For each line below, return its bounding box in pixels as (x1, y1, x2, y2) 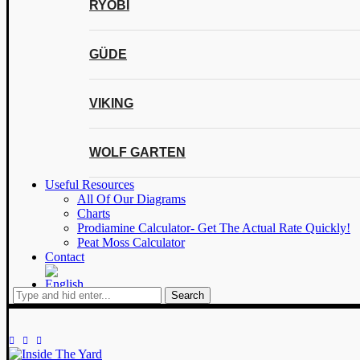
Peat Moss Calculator (77, 235, 185, 249)
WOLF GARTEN (89, 145, 186, 159)
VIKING (89, 96, 133, 110)
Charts (77, 207, 110, 220)
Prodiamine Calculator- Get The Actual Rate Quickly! (77, 221, 350, 235)
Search (171, 289, 204, 301)
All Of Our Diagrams (77, 192, 186, 206)
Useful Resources (45, 178, 134, 191)
